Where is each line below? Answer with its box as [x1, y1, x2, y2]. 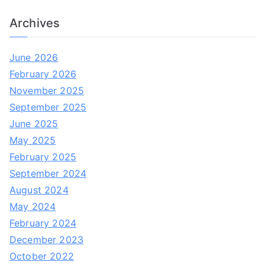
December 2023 [9, 234, 84, 245]
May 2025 [9, 134, 56, 146]
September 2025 [9, 101, 87, 113]
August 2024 [9, 184, 69, 196]
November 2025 [9, 85, 85, 96]
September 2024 [9, 167, 87, 179]
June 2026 [9, 51, 59, 63]
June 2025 [9, 118, 59, 130]
